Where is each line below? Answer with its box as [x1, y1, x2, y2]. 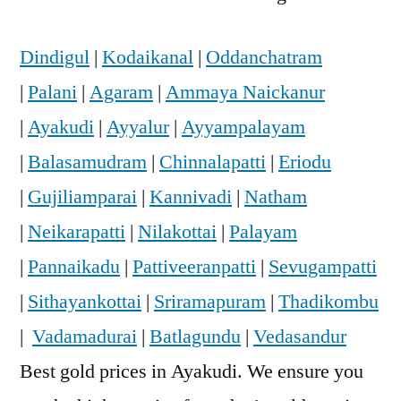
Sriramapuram [154, 288, 266, 314]
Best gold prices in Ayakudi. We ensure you [20, 358, 363, 384]
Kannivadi [149, 183, 232, 209]
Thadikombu [278, 288, 379, 314]
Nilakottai [138, 218, 217, 244]
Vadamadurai [32, 323, 137, 349]
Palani [28, 79, 77, 105]
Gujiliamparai [28, 183, 137, 209]
